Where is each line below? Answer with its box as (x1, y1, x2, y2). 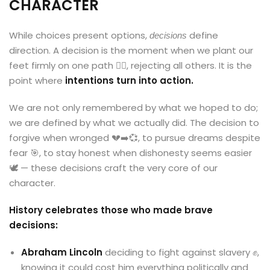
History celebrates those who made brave (9, 204, 213, 216)
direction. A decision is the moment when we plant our (9, 44, 253, 57)
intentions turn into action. (65, 74, 193, 87)
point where (9, 74, 65, 87)
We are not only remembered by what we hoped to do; (9, 101, 258, 114)
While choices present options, (9, 29, 149, 42)
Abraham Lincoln (21, 246, 102, 259)
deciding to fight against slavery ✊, (102, 246, 259, 259)
